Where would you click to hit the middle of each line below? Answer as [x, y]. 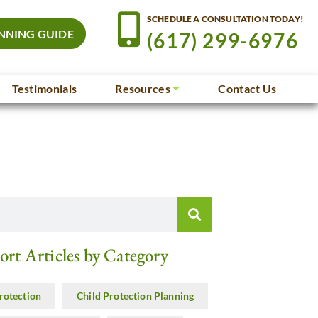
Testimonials [44, 88]
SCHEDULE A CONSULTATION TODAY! [225, 18]
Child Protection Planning [136, 296]
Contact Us [247, 88]
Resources [143, 88]
